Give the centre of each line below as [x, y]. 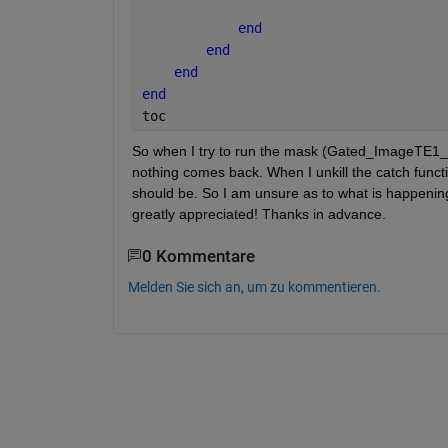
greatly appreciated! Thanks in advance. [260, 213]
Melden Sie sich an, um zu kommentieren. [254, 286]
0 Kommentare [198, 256]
